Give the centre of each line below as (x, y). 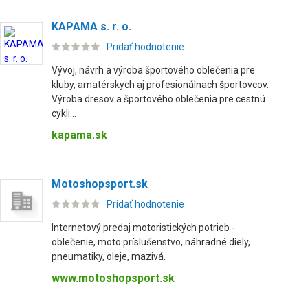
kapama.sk (79, 135)
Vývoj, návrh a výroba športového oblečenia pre (153, 70)
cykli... (64, 113)
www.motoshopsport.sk (113, 278)
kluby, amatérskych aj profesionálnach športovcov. (160, 85)
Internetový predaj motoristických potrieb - (143, 228)
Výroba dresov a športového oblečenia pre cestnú (158, 99)
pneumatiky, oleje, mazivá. (109, 256)
